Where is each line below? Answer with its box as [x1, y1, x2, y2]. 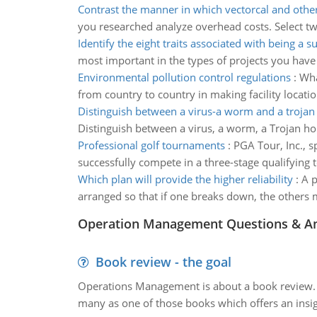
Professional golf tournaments [77, 138, 225, 152]
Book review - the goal [95, 253, 231, 270]
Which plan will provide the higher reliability [77, 172, 293, 186]
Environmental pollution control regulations [77, 70, 291, 84]
